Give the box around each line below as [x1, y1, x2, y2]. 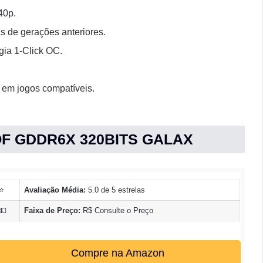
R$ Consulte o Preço [80, 205, 153, 215]
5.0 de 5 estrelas [85, 185, 145, 194]
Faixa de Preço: [23, 205, 80, 215]
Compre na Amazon [70, 247, 164, 259]
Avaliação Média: [23, 185, 86, 194]
